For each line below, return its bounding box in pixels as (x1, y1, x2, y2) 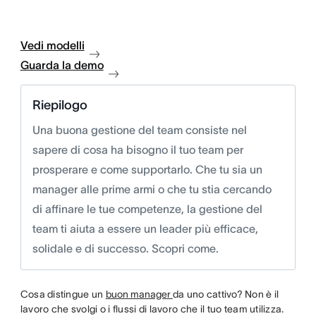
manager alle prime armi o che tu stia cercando (32, 183, 272, 195)
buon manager (105, 288, 173, 300)
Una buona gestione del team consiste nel (32, 123, 247, 136)
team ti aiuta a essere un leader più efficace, (32, 222, 258, 235)
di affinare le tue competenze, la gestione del (32, 202, 262, 215)
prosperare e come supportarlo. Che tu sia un (32, 163, 262, 176)
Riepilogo (32, 98, 87, 112)
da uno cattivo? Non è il (172, 288, 279, 300)
